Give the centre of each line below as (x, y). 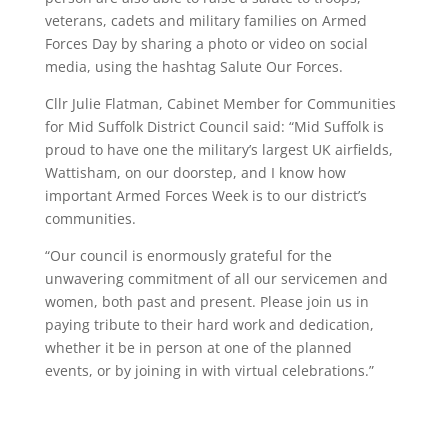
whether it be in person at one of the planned (198, 347)
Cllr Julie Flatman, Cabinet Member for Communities (220, 103)
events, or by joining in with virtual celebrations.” (209, 370)
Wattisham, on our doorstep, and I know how (195, 172)
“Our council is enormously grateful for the (188, 255)
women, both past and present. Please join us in (206, 301)
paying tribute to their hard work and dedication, (209, 324)
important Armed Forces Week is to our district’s (205, 195)
